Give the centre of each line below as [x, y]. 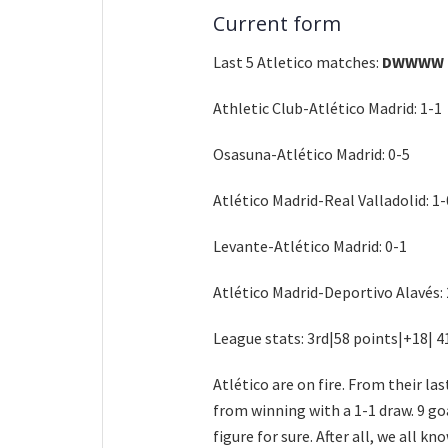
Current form [277, 23]
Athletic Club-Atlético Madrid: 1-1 [327, 107]
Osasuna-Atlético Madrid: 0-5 [311, 153]
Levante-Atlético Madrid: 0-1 [310, 245]
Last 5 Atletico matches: [297, 61]
